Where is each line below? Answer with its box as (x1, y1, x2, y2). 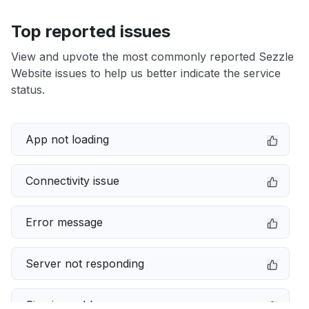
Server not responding (26, 257, 144, 270)
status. (11, 83, 45, 97)
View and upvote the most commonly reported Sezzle (11, 50, 294, 63)
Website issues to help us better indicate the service (11, 66, 281, 80)
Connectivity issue (26, 174, 119, 188)
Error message (26, 215, 103, 229)
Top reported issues (11, 21, 170, 41)
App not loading (26, 132, 109, 146)
